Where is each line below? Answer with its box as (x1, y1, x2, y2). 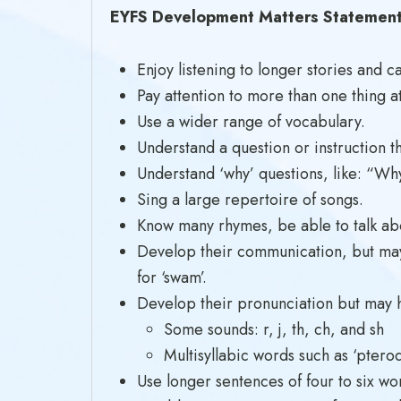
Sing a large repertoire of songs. (137, 188, 363, 211)
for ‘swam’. (137, 266, 207, 289)
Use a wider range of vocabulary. (137, 110, 365, 133)
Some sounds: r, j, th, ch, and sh (164, 318, 384, 341)
